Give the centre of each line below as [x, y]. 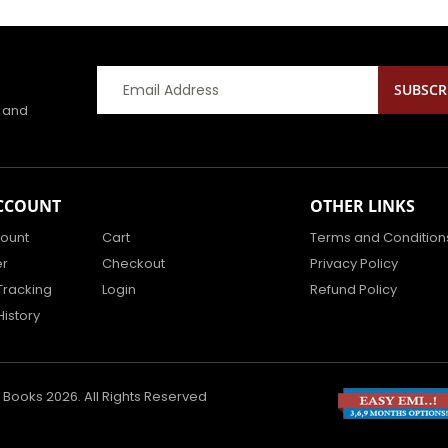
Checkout [134, 264]
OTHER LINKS [363, 206]
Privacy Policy [354, 264]
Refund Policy [354, 290]
